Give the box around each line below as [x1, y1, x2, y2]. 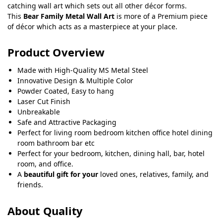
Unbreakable [17, 107, 60, 117]
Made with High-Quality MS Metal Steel [17, 65, 148, 75]
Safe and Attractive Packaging [17, 117, 116, 127]
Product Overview [7, 45, 105, 60]
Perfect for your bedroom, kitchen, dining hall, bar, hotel [17, 149, 205, 159]
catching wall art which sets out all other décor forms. [7, 1, 187, 11]
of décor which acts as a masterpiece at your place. [7, 22, 177, 32]
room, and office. [17, 159, 73, 169]
